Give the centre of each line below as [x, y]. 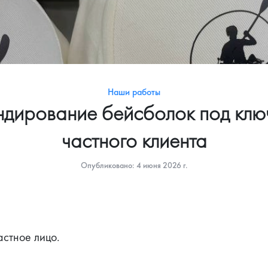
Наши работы [134, 92]
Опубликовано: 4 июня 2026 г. [134, 165]
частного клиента [134, 141]
